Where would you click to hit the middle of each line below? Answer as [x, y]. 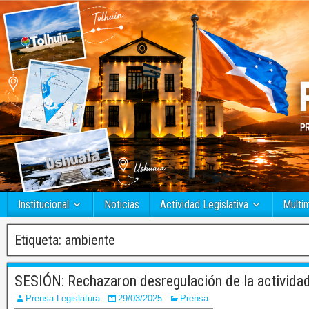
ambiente [90, 240]
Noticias [121, 205]
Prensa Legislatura [63, 299]
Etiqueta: [40, 240]
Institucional [43, 205]
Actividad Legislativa [204, 205]
